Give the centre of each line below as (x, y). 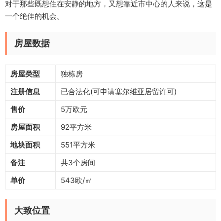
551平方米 (78, 145)
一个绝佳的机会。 (35, 16)
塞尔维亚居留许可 (145, 92)
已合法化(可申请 (88, 92)
